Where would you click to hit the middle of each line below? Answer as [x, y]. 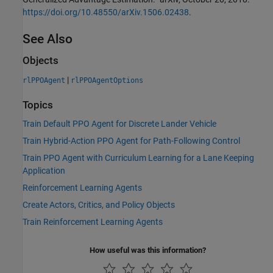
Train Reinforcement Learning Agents [93, 222]
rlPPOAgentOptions [107, 80]
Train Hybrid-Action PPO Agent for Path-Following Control [131, 141]
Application [44, 171]
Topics [38, 105]
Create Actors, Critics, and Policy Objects [99, 205]
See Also [48, 39]
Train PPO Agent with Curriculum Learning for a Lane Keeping [138, 158]
